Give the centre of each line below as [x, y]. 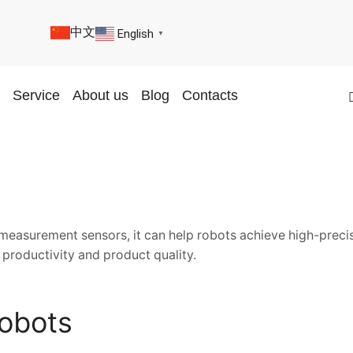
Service [36, 95]
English [135, 33]
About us [100, 95]
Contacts [210, 95]
